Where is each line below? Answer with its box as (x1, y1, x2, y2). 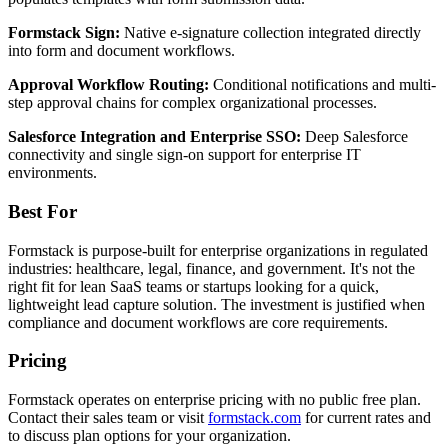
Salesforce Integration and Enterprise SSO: (8, 128, 301, 146)
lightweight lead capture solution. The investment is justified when (8, 295, 425, 313)
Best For (8, 200, 77, 222)
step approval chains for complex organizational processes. (8, 94, 377, 112)
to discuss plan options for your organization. (8, 427, 291, 445)
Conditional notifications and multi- (209, 76, 436, 94)
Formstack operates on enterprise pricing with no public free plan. (8, 391, 421, 409)
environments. (8, 164, 97, 182)
